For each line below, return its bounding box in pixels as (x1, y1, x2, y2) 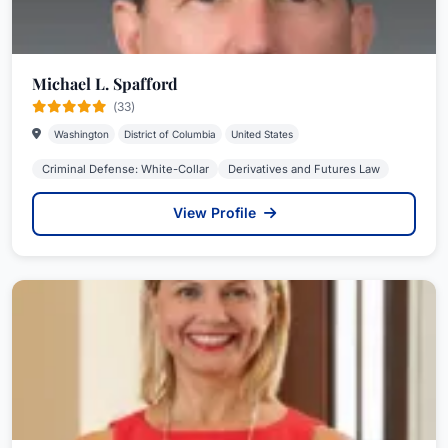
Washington (54, 128, 109, 140)
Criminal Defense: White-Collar (41, 162, 209, 176)
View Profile (172, 204, 260, 221)
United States (231, 128, 293, 140)
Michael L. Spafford (32, 73, 178, 94)
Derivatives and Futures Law (227, 162, 380, 176)
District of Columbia (124, 128, 216, 140)
